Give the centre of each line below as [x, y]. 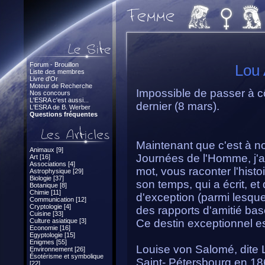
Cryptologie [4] [50, 206]
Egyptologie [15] [52, 235]
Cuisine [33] [46, 214]
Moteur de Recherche [61, 86]
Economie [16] [50, 228]
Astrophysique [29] [56, 171]
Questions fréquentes [64, 114]
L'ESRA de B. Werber [60, 107]
